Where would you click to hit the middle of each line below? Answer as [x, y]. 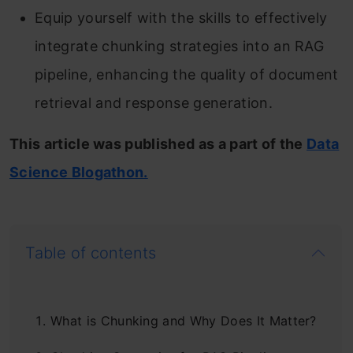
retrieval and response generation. [154, 103]
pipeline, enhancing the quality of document [187, 74]
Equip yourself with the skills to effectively [181, 18]
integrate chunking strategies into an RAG [180, 46]
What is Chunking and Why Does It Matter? [184, 321]
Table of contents [91, 253]
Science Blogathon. [79, 172]
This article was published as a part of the [158, 144]
